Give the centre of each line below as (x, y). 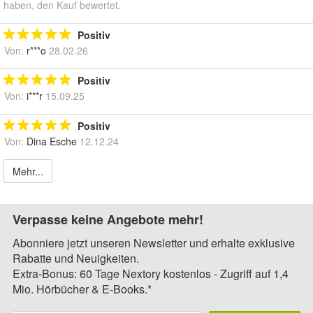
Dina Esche (52, 141)
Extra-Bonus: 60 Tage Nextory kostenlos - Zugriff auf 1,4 (151, 273)
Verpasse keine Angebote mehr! (108, 219)
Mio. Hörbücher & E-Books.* (82, 289)
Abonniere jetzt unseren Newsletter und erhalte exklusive (154, 242)
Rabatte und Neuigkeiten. (76, 258)
